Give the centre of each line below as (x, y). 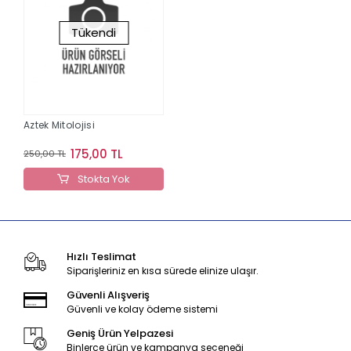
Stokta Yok (102, 179)
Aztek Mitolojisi (59, 125)
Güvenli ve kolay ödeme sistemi (142, 309)
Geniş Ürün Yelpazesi (119, 333)
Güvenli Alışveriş (108, 295)
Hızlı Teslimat (101, 256)
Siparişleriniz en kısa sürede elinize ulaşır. (162, 270)
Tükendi (94, 32)
